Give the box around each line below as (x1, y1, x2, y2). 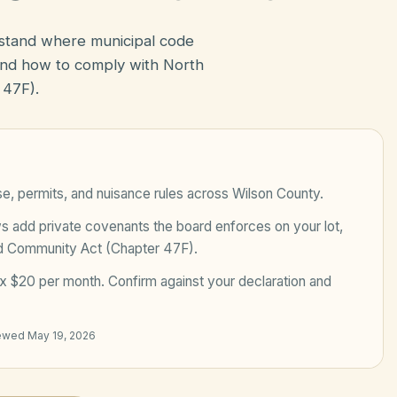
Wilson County (232, 185, 320, 202)
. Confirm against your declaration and (101, 273, 331, 290)
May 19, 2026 (27, 329, 96, 342)
